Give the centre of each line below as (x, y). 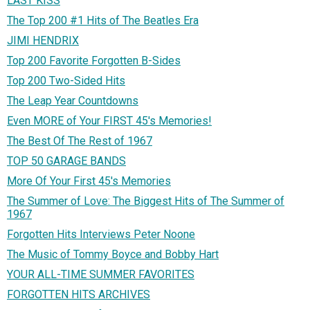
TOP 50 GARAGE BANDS (66, 161)
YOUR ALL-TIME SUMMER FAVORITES (101, 274)
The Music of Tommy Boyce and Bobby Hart (113, 254)
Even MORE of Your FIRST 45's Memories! (109, 120)
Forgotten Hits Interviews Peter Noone (101, 234)
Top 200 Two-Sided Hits (66, 80)
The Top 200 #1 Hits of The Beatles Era (103, 20)
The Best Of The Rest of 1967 (80, 140)
